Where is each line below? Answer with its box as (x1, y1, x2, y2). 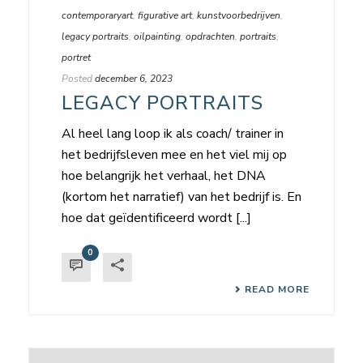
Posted (62, 72, 92, 86)
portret (62, 51, 91, 65)
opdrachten (186, 30, 235, 44)
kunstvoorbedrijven (197, 9, 280, 23)
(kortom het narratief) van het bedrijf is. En (62, 188, 301, 207)
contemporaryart (62, 9, 133, 23)
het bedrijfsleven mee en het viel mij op (62, 146, 287, 164)
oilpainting (134, 30, 181, 44)
